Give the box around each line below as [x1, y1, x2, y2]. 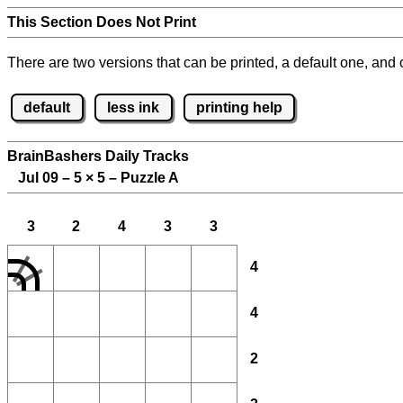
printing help [195, 99, 282, 115]
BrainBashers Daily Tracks [7, 148, 189, 165]
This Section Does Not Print [7, 14, 196, 30]
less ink [107, 99, 160, 115]
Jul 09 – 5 [7, 170, 85, 186]
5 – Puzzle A [94, 170, 179, 186]
